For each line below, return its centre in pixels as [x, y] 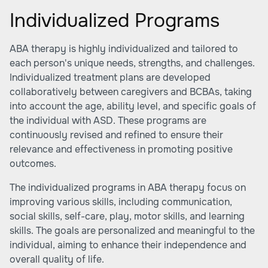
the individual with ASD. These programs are [108, 121]
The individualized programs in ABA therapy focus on [128, 188]
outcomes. [33, 164]
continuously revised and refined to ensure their [116, 135]
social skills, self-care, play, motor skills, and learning [127, 216]
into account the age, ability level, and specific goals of [133, 106]
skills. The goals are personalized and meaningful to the [132, 231]
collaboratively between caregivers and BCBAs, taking [131, 92]
